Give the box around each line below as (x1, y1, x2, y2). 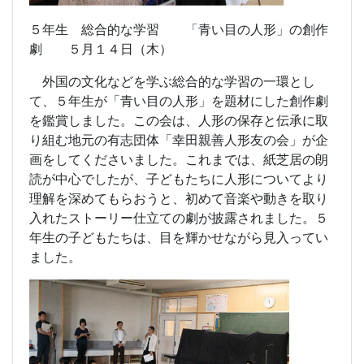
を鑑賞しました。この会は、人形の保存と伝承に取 (29, 111, 328, 128)
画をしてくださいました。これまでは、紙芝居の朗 (29, 150, 328, 167)
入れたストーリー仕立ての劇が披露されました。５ (29, 209, 328, 226)
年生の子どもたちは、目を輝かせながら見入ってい (29, 228, 328, 245)
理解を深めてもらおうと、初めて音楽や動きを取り (29, 189, 328, 206)
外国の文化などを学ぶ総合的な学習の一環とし (29, 72, 315, 89)
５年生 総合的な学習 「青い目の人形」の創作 (29, 20, 328, 37)
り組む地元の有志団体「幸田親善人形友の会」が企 (29, 131, 328, 148)
